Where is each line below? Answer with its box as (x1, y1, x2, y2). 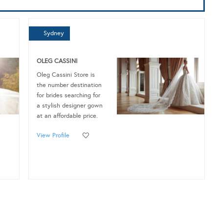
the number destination (37, 81, 102, 89)
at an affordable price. (37, 111, 98, 120)
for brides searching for (37, 91, 101, 99)
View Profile (37, 131, 70, 139)
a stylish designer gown (37, 101, 103, 109)
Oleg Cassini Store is (37, 70, 95, 79)
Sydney (44, 29, 65, 37)
